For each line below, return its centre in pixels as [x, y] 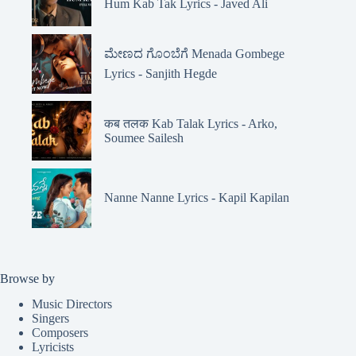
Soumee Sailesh [144, 137]
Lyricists [53, 347]
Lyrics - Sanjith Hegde [161, 74]
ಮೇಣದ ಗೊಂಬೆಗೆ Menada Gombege [194, 54]
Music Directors [72, 304]
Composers [60, 333]
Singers [50, 319]
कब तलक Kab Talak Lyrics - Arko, [191, 123]
